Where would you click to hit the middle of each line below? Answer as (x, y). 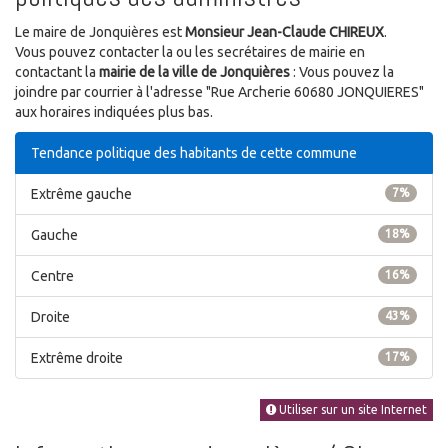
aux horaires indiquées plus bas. (114, 111)
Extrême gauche (81, 193)
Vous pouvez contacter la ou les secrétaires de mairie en (190, 51)
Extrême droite (77, 357)
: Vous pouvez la (342, 71)
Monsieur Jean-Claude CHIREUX (284, 31)
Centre (52, 275)
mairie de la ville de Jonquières (194, 71)
